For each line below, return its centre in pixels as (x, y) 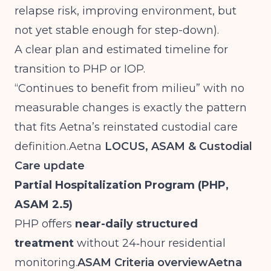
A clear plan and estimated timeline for (121, 50)
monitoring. (46, 263)
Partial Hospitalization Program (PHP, (122, 185)
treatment (44, 243)
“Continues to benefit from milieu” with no (129, 88)
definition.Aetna (58, 146)
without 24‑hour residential (150, 243)
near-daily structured (136, 224)
